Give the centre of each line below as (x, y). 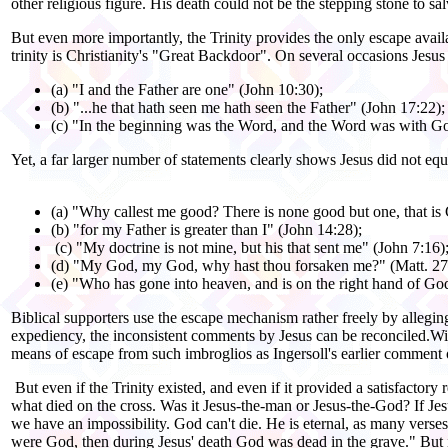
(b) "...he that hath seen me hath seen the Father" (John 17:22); (248, 107)
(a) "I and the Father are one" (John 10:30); (187, 89)
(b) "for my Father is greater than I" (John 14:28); (206, 229)
